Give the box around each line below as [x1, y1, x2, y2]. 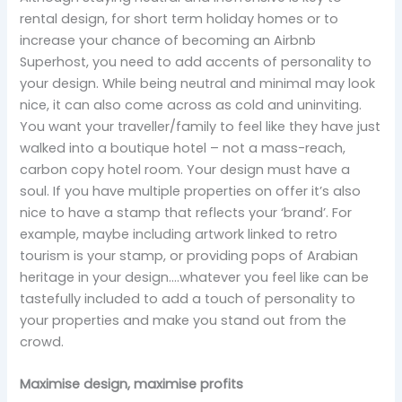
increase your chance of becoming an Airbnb [20, 31, 317, 49]
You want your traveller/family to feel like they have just [20, 117, 381, 135]
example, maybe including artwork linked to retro [20, 224, 338, 243]
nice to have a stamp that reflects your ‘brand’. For [20, 203, 353, 222]
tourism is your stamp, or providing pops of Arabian [20, 246, 359, 265]
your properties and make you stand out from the [20, 310, 347, 329]
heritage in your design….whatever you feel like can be [20, 267, 370, 286]
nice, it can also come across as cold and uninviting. [20, 95, 363, 114]
